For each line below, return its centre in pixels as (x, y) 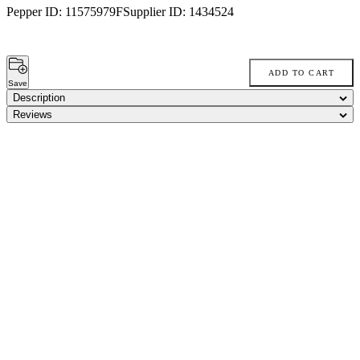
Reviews (33, 115)
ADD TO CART (301, 72)
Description (39, 98)
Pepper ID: (36, 12)
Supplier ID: (156, 12)
